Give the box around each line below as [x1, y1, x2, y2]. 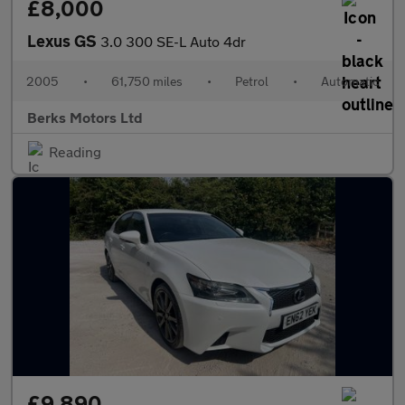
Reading [49, 143, 101, 160]
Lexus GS [27, 31, 100, 51]
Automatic [321, 73, 379, 89]
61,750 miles [111, 73, 183, 89]
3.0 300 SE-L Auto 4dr [100, 33, 246, 50]
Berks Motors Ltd [27, 108, 143, 126]
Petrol [235, 73, 268, 89]
